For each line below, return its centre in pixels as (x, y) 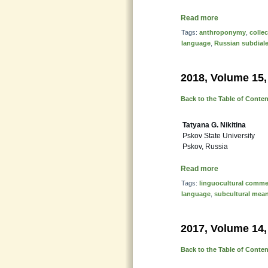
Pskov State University (219, 136)
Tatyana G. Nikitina (214, 125)
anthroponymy (223, 32)
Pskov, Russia (205, 147)
